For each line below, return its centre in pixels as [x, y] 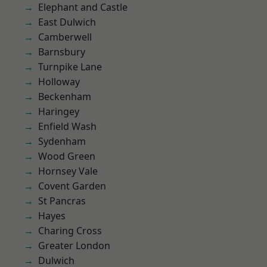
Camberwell [65, 37]
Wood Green [67, 156]
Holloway [59, 82]
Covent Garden [72, 186]
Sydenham [62, 141]
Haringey [59, 111]
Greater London [74, 246]
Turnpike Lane [70, 67]
